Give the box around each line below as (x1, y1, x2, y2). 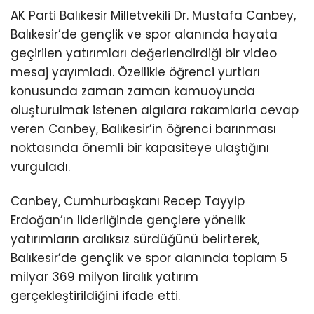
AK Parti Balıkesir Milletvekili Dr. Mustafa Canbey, (11, 7, 296, 25)
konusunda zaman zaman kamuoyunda (11, 83, 255, 100)
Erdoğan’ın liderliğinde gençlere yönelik (11, 212, 245, 229)
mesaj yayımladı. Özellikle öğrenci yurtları (11, 64, 260, 81)
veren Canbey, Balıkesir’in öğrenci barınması (11, 121, 276, 138)
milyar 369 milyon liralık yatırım (11, 268, 198, 286)
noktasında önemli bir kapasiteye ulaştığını (11, 139, 269, 157)
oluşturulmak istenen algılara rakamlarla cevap (11, 102, 299, 119)
